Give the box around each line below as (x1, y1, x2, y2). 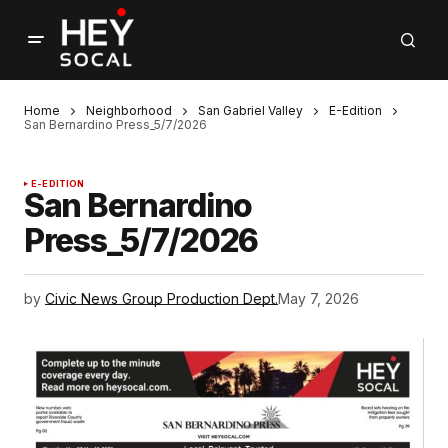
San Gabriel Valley (198, 103, 303, 118)
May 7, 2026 (278, 290, 359, 308)
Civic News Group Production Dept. (45, 290, 278, 308)
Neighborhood (86, 103, 172, 118)
